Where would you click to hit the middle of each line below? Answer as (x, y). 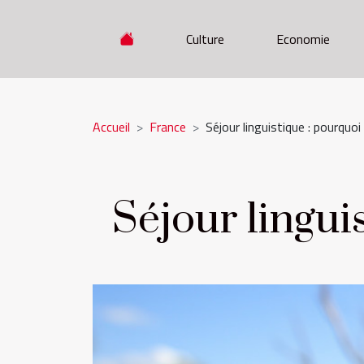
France (168, 127)
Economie (303, 39)
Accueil (111, 127)
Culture (205, 39)
